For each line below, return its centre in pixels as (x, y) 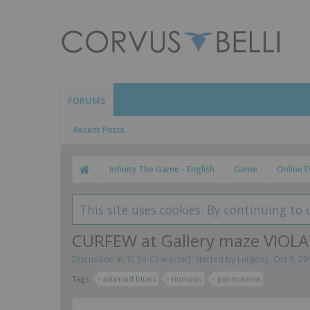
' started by (214, 259)
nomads (186, 279)
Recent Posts (99, 130)
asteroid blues (129, 279)
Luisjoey (253, 259)
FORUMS (87, 100)
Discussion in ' (100, 259)
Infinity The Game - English (162, 169)
